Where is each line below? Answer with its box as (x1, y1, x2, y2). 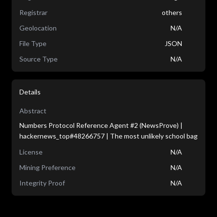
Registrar (19, 8, 47, 16)
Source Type (19, 55, 58, 63)
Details (19, 88, 41, 96)
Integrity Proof (19, 179, 65, 187)
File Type (19, 39, 46, 47)
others (162, 8, 182, 16)
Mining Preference (19, 163, 76, 171)
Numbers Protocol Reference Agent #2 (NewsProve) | (19, 121, 183, 129)
